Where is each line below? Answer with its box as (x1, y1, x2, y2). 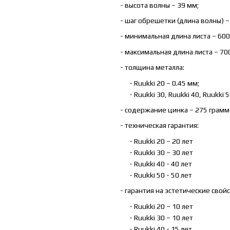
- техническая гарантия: (120, 121, 199, 130)
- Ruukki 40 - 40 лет (120, 159, 192, 168)
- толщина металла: (120, 63, 184, 72)
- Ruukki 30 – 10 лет (120, 213, 193, 222)
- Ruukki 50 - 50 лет (120, 170, 192, 179)
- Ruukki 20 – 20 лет (120, 137, 193, 145)
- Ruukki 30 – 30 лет (120, 148, 193, 157)
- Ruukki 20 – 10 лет (120, 202, 193, 210)
